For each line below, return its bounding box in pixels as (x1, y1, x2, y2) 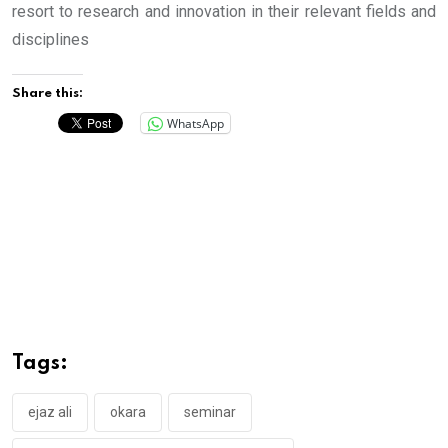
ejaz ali (28, 404, 72, 421)
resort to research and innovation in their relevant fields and (12, 2, 436, 22)
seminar (184, 404, 236, 421)
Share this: (12, 87, 83, 101)
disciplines (12, 30, 89, 50)
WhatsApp (167, 114, 224, 132)
